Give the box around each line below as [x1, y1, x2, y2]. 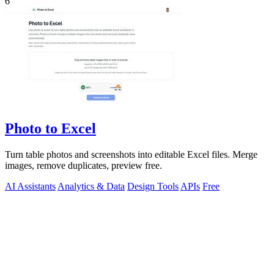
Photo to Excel [5, 120, 96, 136]
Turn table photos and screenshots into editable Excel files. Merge [5, 149, 257, 160]
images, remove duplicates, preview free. [5, 160, 162, 171]
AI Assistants [5, 180, 56, 191]
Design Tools [127, 180, 179, 191]
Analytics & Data [57, 180, 125, 191]
